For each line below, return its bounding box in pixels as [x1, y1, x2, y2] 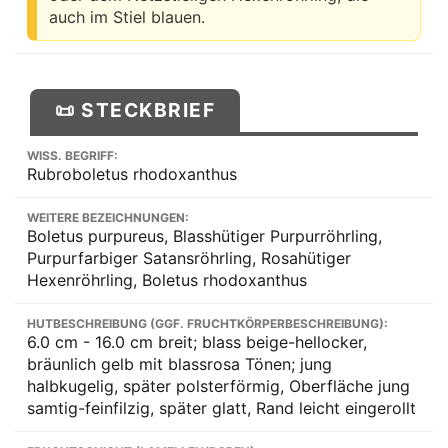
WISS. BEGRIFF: [27, 147, 118, 163]
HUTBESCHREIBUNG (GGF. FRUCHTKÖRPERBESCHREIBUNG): [27, 315, 388, 331]
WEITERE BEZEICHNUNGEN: [27, 209, 189, 225]
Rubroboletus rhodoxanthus [27, 163, 237, 184]
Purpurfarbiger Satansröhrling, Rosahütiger [27, 247, 351, 268]
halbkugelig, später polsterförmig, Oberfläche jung [27, 375, 410, 396]
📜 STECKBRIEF [55, 97, 215, 122]
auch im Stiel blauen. [49, 6, 205, 27]
